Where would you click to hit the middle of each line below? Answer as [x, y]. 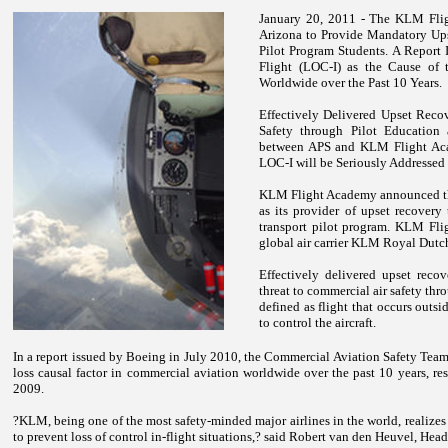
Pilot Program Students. [324, 50]
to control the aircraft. [317, 322]
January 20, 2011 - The [327, 18]
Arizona [280, 34]
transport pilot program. [327, 226]
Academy [352, 194]
